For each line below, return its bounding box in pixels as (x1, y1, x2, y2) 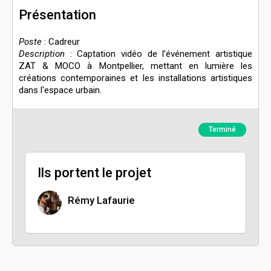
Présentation (19, 7, 96, 23)
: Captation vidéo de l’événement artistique (65, 48, 252, 60)
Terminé (209, 125, 236, 134)
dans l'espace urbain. (19, 85, 102, 96)
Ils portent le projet (38, 165, 151, 181)
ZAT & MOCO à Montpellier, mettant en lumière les (19, 60, 252, 72)
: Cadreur (42, 36, 80, 48)
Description (19, 48, 65, 60)
